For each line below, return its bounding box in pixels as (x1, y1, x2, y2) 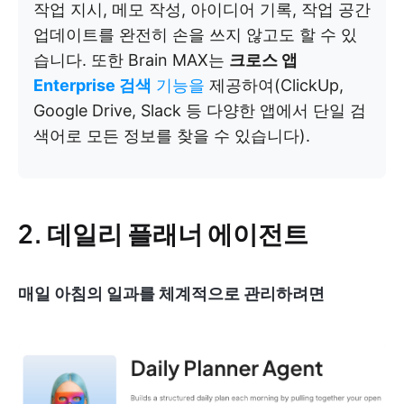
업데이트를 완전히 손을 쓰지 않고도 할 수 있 (33, 25, 357, 45)
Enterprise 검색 (33, 76, 151, 96)
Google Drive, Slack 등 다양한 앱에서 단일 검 (33, 101, 366, 121)
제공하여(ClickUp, (205, 76, 344, 96)
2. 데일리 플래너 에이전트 (18, 217, 308, 250)
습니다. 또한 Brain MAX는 (33, 50, 229, 70)
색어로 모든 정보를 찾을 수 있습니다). (33, 126, 310, 146)
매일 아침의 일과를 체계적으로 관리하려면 (18, 284, 325, 304)
